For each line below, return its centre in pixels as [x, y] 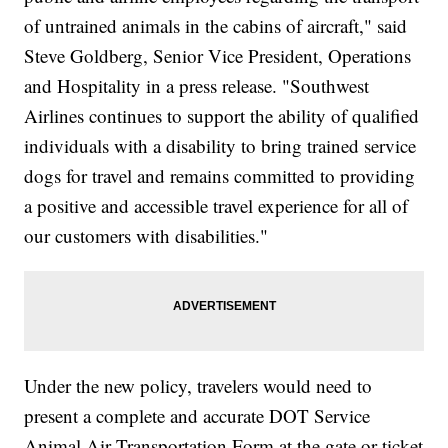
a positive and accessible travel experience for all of [216, 206]
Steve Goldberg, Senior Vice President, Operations [218, 56]
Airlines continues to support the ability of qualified [222, 116]
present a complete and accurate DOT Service [197, 416]
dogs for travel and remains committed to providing [220, 176]
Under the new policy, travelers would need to [198, 386]
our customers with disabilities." [146, 236]
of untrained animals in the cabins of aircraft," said [216, 26]
